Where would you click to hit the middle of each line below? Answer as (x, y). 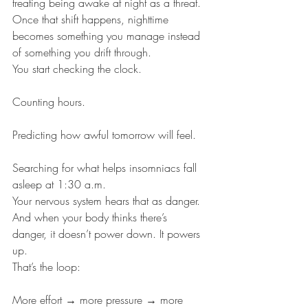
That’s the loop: (46, 267)
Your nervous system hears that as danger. (106, 201)
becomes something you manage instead (108, 36)
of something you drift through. (82, 53)
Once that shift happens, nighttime (92, 20)
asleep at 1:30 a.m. (59, 185)
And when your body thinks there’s (91, 218)
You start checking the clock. (77, 69)
